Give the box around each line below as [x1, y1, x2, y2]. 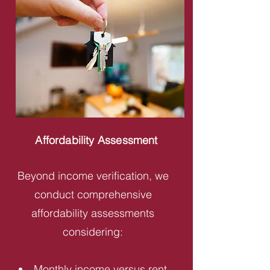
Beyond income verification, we [17, 169, 169, 183]
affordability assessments [31, 206, 154, 220]
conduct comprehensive [34, 187, 152, 201]
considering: [63, 225, 123, 239]
